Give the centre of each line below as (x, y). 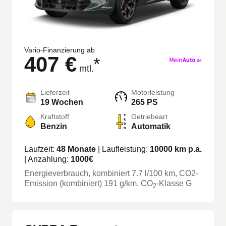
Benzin (54, 127)
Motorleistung (153, 93)
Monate (81, 149)
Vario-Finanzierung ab (60, 50)
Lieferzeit (55, 93)
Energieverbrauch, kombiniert (78, 174)
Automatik (151, 127)
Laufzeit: (40, 149)
